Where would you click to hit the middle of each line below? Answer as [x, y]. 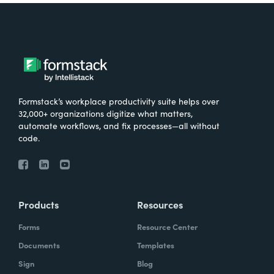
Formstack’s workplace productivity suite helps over [119, 101]
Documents [39, 245]
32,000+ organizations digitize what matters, [106, 113]
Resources [160, 204]
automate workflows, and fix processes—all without [119, 125]
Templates [156, 245]
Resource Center [167, 227]
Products [39, 204]
